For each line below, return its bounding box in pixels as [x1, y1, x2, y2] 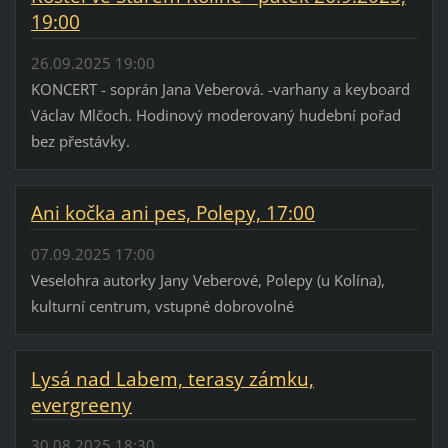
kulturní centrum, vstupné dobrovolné [30, 295, 294, 316]
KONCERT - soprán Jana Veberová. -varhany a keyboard [30, 78, 410, 99]
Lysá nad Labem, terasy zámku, [30, 365, 314, 392]
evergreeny [30, 391, 132, 418]
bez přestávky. [30, 130, 130, 151]
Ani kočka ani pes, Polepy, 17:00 [30, 200, 315, 227]
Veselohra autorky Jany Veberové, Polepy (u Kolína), [30, 269, 385, 290]
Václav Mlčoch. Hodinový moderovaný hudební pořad [30, 104, 401, 125]
